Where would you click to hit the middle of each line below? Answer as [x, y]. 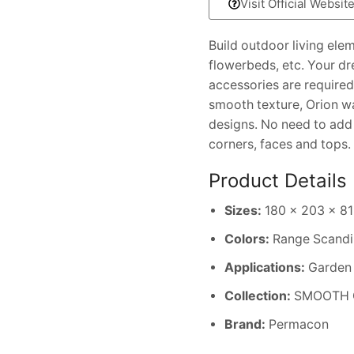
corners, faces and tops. [280, 144]
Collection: [258, 296]
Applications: [265, 267]
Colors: [247, 239]
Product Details [278, 181]
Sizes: [243, 210]
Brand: [245, 324]
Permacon [297, 324]
